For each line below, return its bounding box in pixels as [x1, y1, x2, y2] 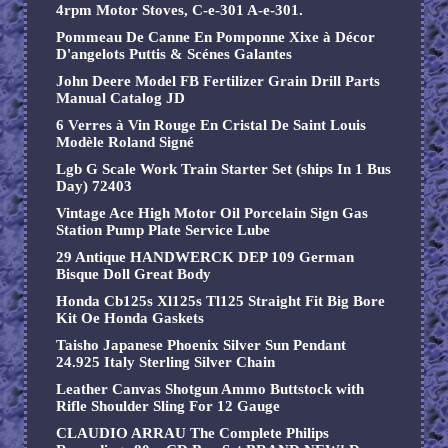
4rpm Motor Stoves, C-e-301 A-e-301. [56, 2, 303, 19]
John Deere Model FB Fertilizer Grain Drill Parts [56, 73, 380, 90]
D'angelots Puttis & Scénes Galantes [56, 46, 292, 63]
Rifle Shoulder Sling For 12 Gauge [56, 398, 280, 415]
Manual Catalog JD [56, 90, 185, 107]
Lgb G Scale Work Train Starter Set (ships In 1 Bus [56, 161, 391, 178]
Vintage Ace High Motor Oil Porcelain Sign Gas [56, 205, 368, 222]
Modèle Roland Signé [56, 134, 194, 151]
